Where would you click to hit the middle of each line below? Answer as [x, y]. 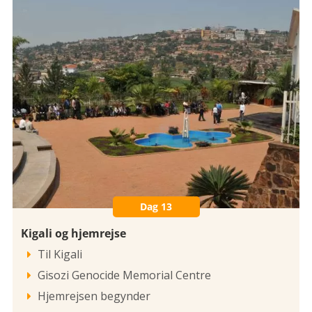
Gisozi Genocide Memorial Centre [124, 275]
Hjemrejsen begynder [94, 296]
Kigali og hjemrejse [73, 233]
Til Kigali [60, 254]
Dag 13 [156, 206]
